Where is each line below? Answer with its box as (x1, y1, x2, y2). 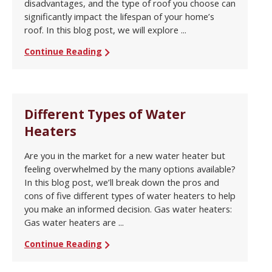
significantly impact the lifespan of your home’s (24, 10, 214, 23)
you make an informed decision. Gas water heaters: (24, 203, 232, 216)
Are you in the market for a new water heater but (24, 149, 225, 162)
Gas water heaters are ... (24, 216, 124, 229)
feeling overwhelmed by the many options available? (24, 163, 236, 175)
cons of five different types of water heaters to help (24, 189, 236, 202)
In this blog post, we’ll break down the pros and (24, 176, 219, 189)
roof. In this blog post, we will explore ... (24, 24, 186, 36)
